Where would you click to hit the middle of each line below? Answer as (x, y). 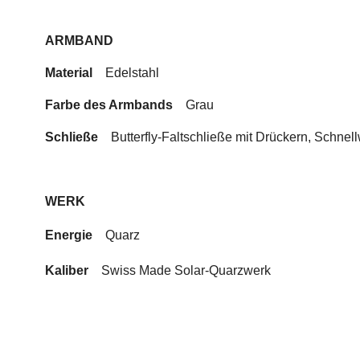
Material (75, 73)
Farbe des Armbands (109, 105)
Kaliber (68, 271)
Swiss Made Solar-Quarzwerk (186, 271)
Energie (75, 235)
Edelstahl (132, 73)
